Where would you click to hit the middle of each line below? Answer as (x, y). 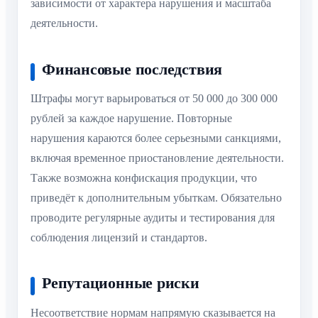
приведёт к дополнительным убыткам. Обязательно (156, 197)
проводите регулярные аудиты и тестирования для (153, 217)
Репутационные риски (121, 283)
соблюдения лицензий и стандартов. (119, 237)
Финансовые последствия (132, 69)
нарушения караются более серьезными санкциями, (156, 138)
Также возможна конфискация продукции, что (144, 177)
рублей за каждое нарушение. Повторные (131, 118)
